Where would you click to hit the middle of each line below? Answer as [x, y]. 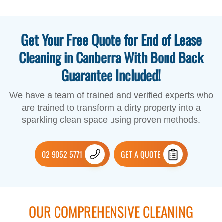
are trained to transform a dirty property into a [111, 108]
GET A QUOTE [140, 154]
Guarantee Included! [111, 75]
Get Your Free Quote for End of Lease [111, 40]
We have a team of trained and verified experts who [111, 95]
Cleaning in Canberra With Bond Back [111, 57]
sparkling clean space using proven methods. [111, 120]
